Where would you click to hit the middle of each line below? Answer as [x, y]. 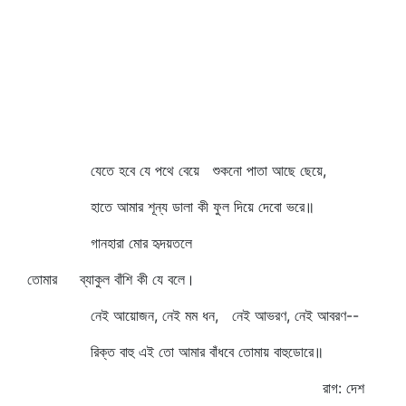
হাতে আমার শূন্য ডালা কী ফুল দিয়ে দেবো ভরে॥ [171, 207]
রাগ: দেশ [343, 388]
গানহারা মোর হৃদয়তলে [110, 243]
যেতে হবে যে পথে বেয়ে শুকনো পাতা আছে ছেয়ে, [177, 170]
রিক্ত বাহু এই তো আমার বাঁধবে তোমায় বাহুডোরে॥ [175, 352]
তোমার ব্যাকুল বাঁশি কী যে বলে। [111, 279]
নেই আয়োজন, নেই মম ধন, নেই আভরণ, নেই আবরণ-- [193, 315]
